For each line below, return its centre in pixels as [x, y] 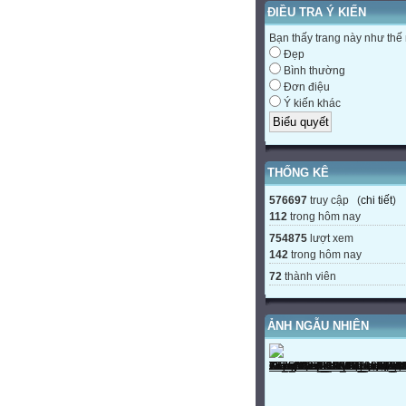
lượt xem [330, 238]
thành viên [309, 276]
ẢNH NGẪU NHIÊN [318, 325]
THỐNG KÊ [298, 172]
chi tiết [377, 200]
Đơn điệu [305, 87]
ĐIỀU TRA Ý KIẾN [317, 13]
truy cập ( [334, 200]
